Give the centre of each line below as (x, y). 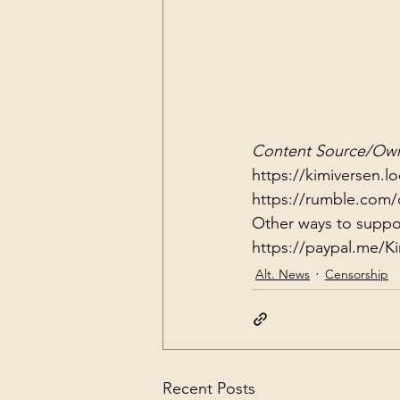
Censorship (357, 274)
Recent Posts (209, 388)
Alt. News (283, 274)
